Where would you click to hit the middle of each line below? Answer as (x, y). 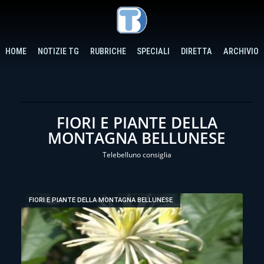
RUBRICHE (108, 51)
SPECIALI (154, 51)
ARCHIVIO (241, 51)
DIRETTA (197, 51)
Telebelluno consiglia (137, 154)
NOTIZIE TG (58, 51)
